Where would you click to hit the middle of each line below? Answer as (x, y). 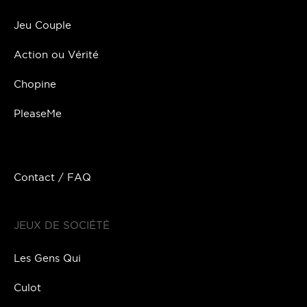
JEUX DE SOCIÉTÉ (62, 225)
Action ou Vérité (56, 54)
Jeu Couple (42, 25)
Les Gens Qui (47, 258)
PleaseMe (38, 113)
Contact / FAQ (52, 177)
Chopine (35, 84)
